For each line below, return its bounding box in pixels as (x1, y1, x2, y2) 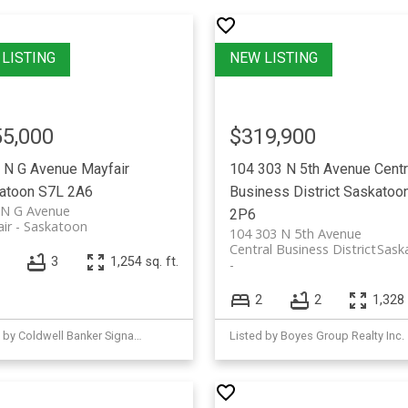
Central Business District (229, 240, 376, 258)
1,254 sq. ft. (109, 254, 178, 270)
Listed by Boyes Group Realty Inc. (229, 328, 404, 342)
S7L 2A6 (37, 182, 93, 200)
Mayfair (80, 159, 129, 178)
